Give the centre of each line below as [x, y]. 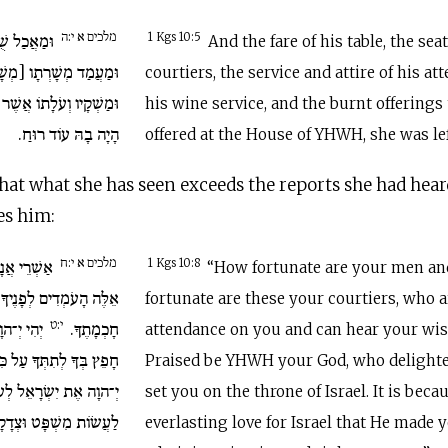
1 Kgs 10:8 [174, 263]
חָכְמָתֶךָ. [93, 329]
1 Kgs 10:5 [175, 37]
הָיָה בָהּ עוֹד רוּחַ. [69, 134]
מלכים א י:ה [89, 35]
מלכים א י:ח [88, 261]
